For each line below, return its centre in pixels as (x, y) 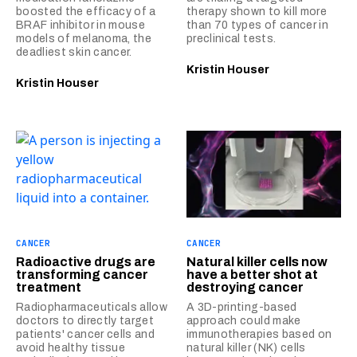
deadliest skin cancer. (74, 53)
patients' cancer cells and (86, 335)
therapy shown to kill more (257, 12)
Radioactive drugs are (86, 262)
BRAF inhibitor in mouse (81, 25)
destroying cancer (245, 288)
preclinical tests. (231, 39)
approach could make (244, 321)
